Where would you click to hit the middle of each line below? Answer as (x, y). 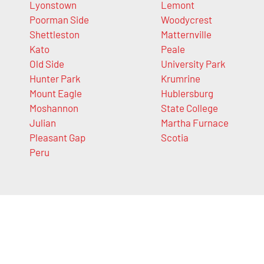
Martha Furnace (194, 123)
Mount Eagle (56, 93)
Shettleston (55, 34)
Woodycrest (186, 20)
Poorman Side (59, 20)
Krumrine (180, 79)
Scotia (174, 138)
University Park (193, 64)
